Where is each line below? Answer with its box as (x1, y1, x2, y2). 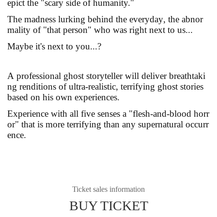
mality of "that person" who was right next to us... (7, 25, 193, 35)
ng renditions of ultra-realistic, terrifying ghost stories (7, 81, 203, 92)
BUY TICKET (69, 198, 148, 214)
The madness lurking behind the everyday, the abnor (7, 14, 203, 25)
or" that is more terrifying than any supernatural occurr (7, 119, 209, 130)
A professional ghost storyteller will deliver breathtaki (7, 71, 205, 81)
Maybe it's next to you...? (7, 41, 101, 52)
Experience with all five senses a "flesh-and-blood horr (7, 108, 209, 119)
